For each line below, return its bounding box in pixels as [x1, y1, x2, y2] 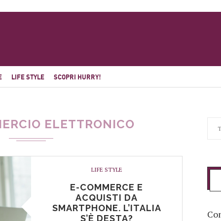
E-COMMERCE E [70, 182, 144, 192]
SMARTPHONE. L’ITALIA [52, 203, 161, 213]
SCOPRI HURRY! [54, 74, 101, 81]
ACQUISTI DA [75, 192, 138, 203]
